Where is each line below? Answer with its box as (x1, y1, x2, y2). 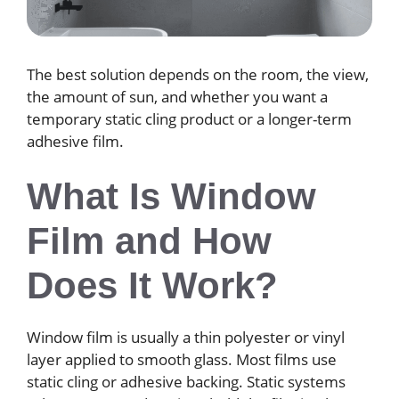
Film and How (27, 220, 272, 263)
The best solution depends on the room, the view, (27, 63, 369, 85)
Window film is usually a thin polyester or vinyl (27, 327, 345, 348)
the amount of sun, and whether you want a (27, 85, 328, 107)
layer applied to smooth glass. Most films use (27, 349, 337, 370)
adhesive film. (27, 130, 124, 151)
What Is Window (27, 175, 316, 218)
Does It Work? (27, 265, 278, 307)
